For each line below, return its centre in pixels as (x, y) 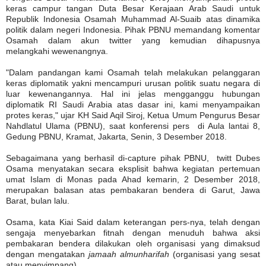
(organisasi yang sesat (216, 254)
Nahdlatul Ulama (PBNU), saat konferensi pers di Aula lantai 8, (133, 126)
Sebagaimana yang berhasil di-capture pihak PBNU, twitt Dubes (133, 158)
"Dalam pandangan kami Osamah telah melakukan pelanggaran (133, 72)
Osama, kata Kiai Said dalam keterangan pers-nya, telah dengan (133, 222)
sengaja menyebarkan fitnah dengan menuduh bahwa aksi (133, 232)
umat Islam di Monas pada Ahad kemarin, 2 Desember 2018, (133, 179)
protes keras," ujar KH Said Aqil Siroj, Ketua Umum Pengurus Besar (133, 115)
